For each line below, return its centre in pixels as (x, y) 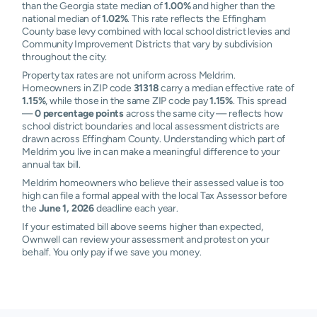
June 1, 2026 (67, 208)
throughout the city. (65, 57)
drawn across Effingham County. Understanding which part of (154, 139)
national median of (62, 18)
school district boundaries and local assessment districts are (151, 126)
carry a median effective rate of (226, 88)
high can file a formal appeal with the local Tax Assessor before (155, 195)
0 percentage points (79, 113)
